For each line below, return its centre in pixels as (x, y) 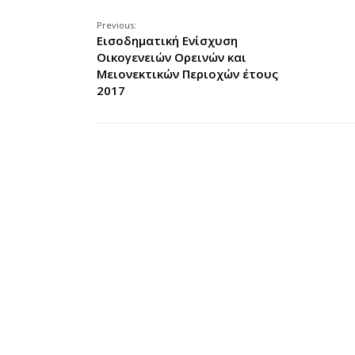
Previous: (116, 25)
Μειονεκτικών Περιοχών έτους (187, 74)
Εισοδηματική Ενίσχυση (167, 40)
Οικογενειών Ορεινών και (172, 57)
